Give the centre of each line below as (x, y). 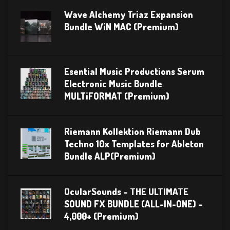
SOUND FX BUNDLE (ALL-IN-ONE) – (133, 204)
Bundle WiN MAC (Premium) (121, 26)
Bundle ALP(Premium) (110, 156)
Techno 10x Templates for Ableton (134, 143)
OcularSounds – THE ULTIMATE (126, 191)
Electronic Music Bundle (113, 83)
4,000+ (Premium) (101, 216)
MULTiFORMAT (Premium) (117, 96)
